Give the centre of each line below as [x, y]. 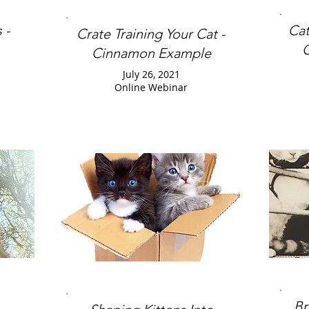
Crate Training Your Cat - [151, 34]
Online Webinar [151, 87]
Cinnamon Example [151, 53]
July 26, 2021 [151, 74]
